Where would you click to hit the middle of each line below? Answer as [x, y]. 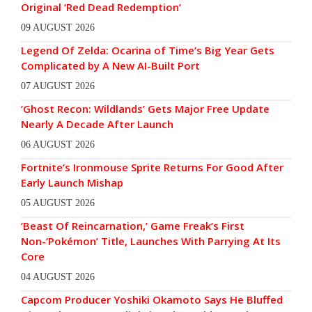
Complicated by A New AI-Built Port [110, 66]
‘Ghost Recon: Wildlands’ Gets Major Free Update [145, 109]
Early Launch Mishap [72, 183]
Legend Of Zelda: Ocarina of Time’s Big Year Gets [148, 50]
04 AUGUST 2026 [58, 277]
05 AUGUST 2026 [58, 203]
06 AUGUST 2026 [58, 145]
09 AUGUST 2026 [58, 28]
